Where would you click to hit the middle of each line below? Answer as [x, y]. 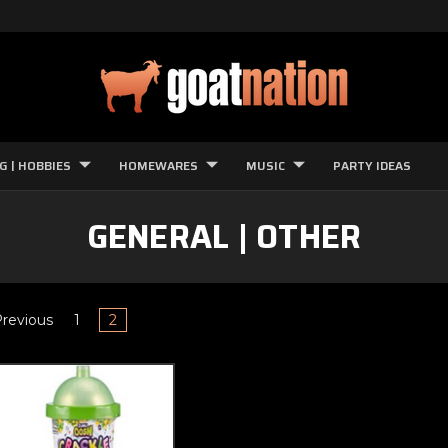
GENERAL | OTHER [224, 237]
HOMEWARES [158, 165]
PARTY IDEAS [372, 165]
